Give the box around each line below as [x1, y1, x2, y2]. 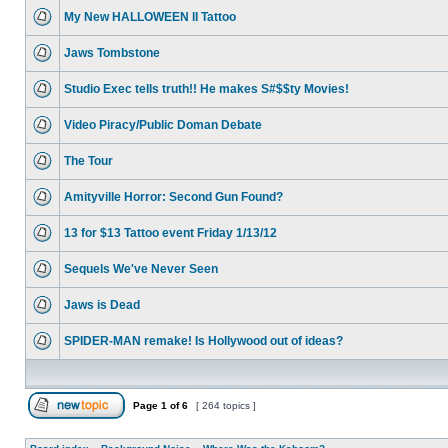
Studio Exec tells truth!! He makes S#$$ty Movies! [64, 82, 349, 96]
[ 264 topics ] [193, 400, 259, 411]
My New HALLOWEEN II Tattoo [64, 10, 236, 24]
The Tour [64, 154, 113, 168]
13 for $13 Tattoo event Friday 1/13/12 [64, 226, 277, 240]
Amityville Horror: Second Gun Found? [64, 190, 283, 204]
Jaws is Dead [64, 298, 140, 312]
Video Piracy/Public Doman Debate [64, 118, 262, 132]
